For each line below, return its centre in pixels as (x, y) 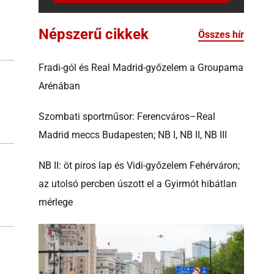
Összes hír (221, 35)
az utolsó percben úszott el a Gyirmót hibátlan (138, 184)
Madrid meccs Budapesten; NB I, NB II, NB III (133, 135)
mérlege (56, 202)
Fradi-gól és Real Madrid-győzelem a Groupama (141, 68)
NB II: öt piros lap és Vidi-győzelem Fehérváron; (139, 165)
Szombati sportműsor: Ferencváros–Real (127, 117)
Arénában (59, 86)
